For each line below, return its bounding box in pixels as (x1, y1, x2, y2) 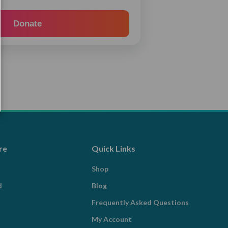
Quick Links (92, 144, 136, 154)
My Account (92, 215, 132, 223)
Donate (13, 19, 42, 29)
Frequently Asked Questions (92, 198, 189, 207)
